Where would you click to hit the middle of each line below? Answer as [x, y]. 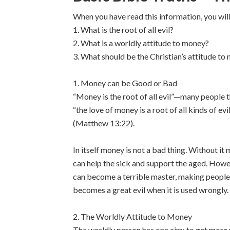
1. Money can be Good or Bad [125, 83]
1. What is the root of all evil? [123, 30]
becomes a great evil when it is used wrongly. [151, 190]
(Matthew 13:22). [104, 123]
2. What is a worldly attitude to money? [141, 43]
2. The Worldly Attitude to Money [132, 216]
